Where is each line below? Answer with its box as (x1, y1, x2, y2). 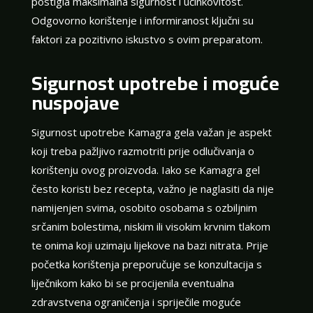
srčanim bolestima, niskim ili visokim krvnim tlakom (31, 219, 270, 233)
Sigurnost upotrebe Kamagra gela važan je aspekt (31, 124, 272, 139)
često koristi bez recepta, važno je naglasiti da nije (31, 181, 274, 196)
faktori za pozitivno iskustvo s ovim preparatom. (31, 31, 263, 46)
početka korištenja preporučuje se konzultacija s (31, 256, 262, 271)
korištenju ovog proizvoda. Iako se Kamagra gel (31, 162, 260, 177)
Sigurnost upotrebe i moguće (31, 64, 279, 101)
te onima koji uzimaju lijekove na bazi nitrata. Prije (31, 238, 268, 252)
